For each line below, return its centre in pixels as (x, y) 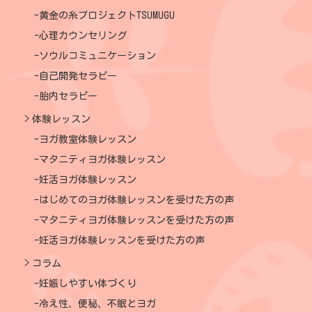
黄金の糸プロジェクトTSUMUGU (107, 15)
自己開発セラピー (78, 76)
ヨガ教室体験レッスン (88, 139)
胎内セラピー (68, 96)
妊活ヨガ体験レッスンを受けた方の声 (122, 240)
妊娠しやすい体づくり (88, 283)
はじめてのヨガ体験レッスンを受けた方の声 (136, 200)
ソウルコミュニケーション (97, 55)
